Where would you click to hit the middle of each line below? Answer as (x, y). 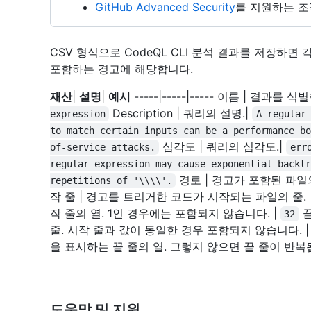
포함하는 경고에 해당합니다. (121, 69)
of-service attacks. (103, 147)
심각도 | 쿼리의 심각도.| (223, 146)
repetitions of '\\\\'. (111, 180)
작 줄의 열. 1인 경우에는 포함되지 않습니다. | (165, 213)
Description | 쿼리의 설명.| (181, 113)
